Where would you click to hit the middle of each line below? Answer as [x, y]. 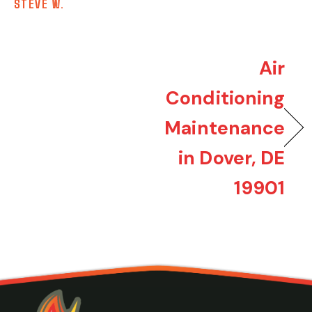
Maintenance [225, 127]
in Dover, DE [232, 157]
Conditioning [226, 97]
